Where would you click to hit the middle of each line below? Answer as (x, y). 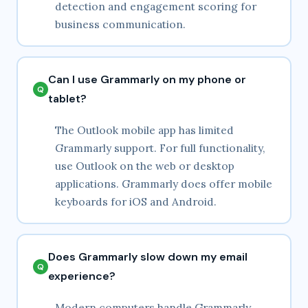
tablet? (67, 99)
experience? (82, 276)
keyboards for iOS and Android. (136, 202)
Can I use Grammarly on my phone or (147, 80)
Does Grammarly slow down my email (148, 257)
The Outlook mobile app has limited (144, 130)
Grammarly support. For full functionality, (160, 148)
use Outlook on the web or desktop (145, 166)
